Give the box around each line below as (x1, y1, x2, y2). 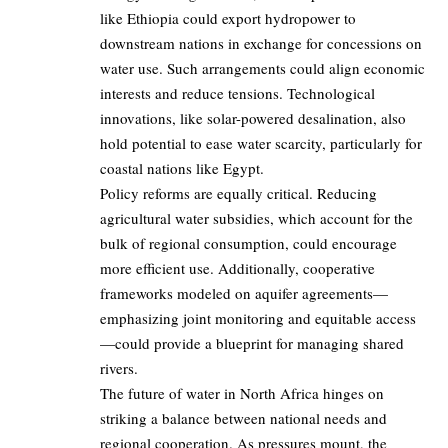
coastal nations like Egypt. (100, 158, 269, 179)
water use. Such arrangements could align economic (100, 58, 425, 79)
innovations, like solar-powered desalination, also (100, 108, 406, 129)
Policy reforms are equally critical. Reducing (100, 183, 377, 204)
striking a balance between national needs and (100, 408, 387, 429)
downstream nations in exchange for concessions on (100, 33, 422, 54)
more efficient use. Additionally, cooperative (100, 258, 375, 279)
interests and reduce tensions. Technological (100, 83, 375, 104)
